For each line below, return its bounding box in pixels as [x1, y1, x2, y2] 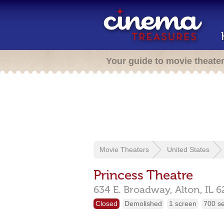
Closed [95, 199, 117, 207]
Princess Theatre [93, 167, 193, 183]
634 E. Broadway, [93, 183, 172, 195]
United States [167, 145, 209, 153]
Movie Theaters [99, 145, 149, 153]
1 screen [169, 199, 196, 207]
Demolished [124, 199, 162, 207]
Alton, [175, 183, 205, 195]
